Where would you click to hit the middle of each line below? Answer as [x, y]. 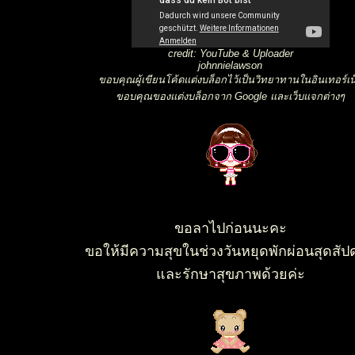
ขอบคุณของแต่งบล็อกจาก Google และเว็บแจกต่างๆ [230, 96]
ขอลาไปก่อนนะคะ [230, 228]
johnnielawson [230, 65]
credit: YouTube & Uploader [230, 53]
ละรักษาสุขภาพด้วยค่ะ [230, 274]
